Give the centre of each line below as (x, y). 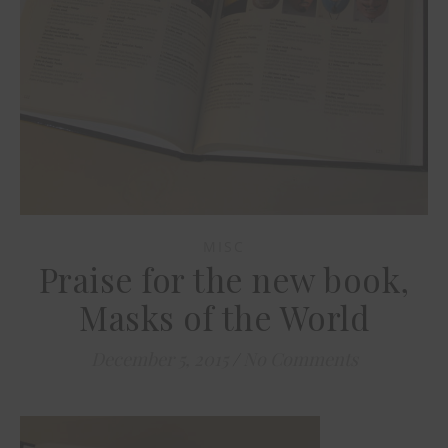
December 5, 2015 (159, 359)
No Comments (300, 359)
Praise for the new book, (224, 279)
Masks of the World (224, 317)
